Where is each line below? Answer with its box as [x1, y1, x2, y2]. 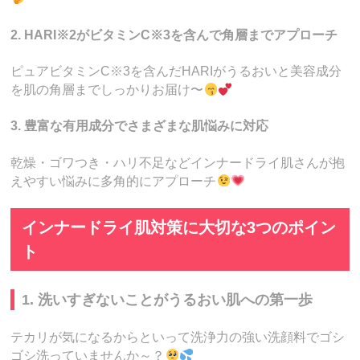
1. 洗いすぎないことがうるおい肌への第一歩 [22, 291, 313, 308]
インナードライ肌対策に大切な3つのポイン [21, 219, 336, 237]
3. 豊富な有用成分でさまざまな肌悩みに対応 [10, 119, 269, 133]
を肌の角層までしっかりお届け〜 [10, 83, 204, 97]
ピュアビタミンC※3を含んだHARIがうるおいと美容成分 [10, 64, 342, 79]
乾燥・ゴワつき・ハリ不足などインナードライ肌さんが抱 [10, 155, 346, 170]
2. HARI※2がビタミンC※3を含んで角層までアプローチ [10, 27, 338, 42]
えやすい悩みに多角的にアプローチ [10, 174, 217, 188]
